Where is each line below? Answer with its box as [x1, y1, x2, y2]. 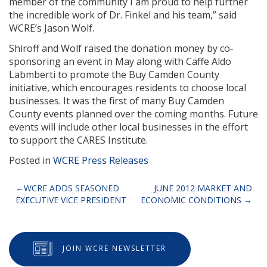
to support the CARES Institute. [9, 133, 148, 147]
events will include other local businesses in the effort [9, 120, 248, 133]
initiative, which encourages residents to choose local [9, 80, 246, 94]
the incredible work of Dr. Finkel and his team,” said [9, 8, 237, 21]
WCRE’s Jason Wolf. [9, 21, 94, 35]
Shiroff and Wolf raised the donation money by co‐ [9, 41, 233, 55]
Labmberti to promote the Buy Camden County [9, 67, 219, 81]
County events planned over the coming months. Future [9, 107, 258, 120]
